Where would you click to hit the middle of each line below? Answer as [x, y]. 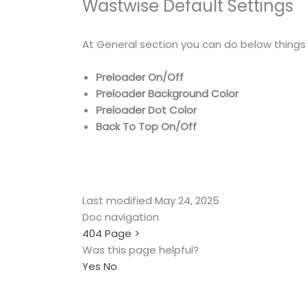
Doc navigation [121, 217]
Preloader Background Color [168, 93]
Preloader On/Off [140, 77]
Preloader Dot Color [147, 110]
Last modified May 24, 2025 [151, 200]
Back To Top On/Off [147, 126]
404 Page [109, 233]
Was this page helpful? [141, 249]
